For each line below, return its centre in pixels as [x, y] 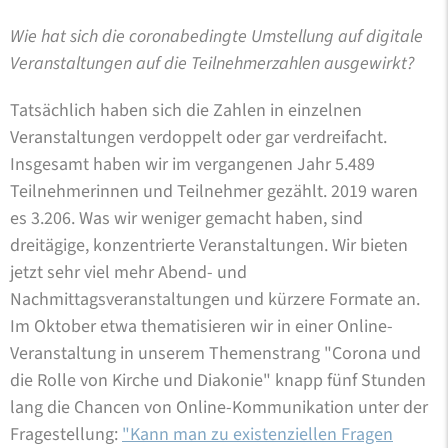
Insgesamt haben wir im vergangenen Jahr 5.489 [192, 164]
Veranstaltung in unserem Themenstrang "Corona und [215, 353]
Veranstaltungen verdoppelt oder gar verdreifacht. [198, 137]
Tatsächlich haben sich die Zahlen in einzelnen [186, 110]
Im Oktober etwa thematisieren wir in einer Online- [201, 326]
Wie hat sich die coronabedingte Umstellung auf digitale [216, 36]
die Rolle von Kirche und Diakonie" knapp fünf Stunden [218, 380]
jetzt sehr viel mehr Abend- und [128, 272]
